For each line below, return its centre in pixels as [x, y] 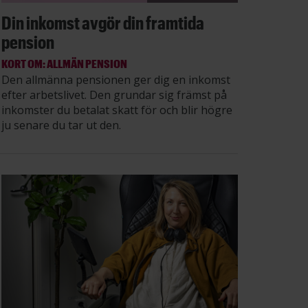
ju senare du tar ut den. [61, 125]
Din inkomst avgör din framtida [103, 22]
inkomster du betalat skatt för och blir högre [117, 110]
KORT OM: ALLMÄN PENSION [64, 63]
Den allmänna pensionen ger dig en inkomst [116, 79]
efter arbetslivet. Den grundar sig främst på [114, 95]
